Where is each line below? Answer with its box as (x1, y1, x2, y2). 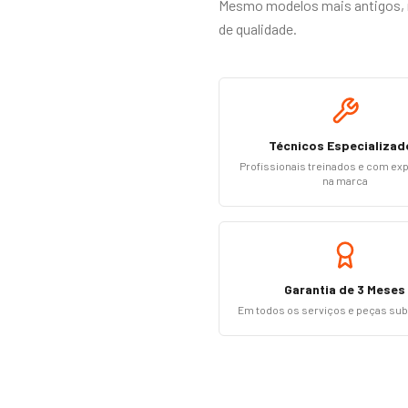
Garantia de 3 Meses (284, 281, 406, 297)
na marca (321, 174, 368, 187)
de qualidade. (219, 20, 297, 37)
